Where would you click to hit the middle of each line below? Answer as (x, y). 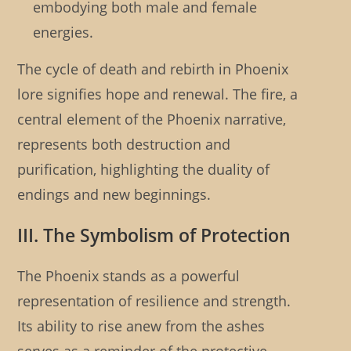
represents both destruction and (124, 145)
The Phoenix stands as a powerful (129, 276)
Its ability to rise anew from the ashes (141, 326)
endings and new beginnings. (114, 195)
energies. (63, 33)
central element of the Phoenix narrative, (152, 119)
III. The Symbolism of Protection (154, 235)
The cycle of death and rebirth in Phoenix (153, 69)
